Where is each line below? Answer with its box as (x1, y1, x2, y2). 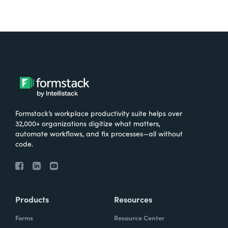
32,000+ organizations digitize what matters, (15, 118, 160, 128)
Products (15, 193, 49, 205)
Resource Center (114, 212, 164, 222)
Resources (114, 193, 152, 205)
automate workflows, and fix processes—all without (15, 128, 183, 138)
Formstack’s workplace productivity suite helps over (15, 107, 182, 118)
